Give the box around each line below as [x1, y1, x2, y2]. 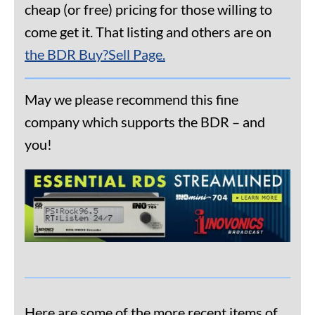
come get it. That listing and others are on [25, 22, 271, 40]
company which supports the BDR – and [25, 112, 265, 130]
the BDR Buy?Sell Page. [25, 45, 165, 63]
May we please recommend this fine [25, 90, 238, 108]
